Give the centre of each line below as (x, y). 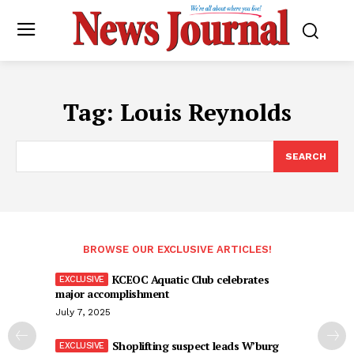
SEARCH (306, 157)
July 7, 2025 (83, 313)
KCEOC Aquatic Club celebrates (190, 280)
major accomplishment (112, 294)
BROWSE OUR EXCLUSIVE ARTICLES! (177, 250)
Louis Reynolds (205, 113)
